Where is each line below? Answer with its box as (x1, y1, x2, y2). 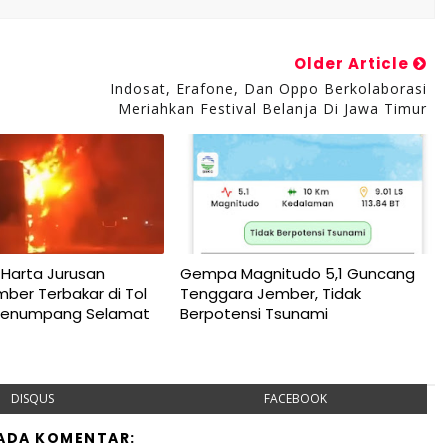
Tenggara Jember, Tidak (179, 283, 361, 304)
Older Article (293, 53, 413, 74)
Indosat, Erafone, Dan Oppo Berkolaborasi (109, 79, 427, 98)
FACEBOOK (263, 390, 327, 407)
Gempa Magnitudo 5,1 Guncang (179, 263, 415, 284)
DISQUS (11, 390, 55, 407)
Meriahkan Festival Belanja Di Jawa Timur (117, 99, 427, 118)
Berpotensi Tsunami (179, 303, 328, 324)
